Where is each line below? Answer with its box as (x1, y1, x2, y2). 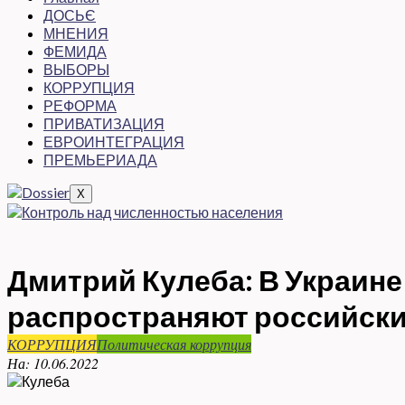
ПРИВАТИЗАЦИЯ (43, 115, 165, 132)
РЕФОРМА (43, 97, 117, 114)
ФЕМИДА (43, 42, 107, 60)
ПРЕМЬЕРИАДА (43, 151, 157, 168)
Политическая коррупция (97, 334, 251, 353)
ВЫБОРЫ (43, 61, 109, 78)
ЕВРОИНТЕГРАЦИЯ (43, 133, 184, 150)
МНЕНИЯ (43, 24, 108, 42)
